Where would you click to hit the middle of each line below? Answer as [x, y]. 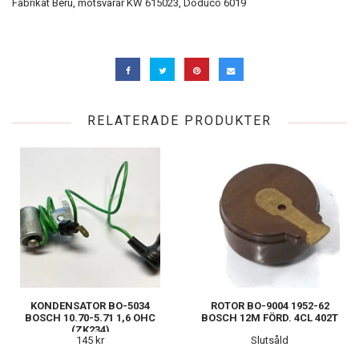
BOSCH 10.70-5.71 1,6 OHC [90, 317]
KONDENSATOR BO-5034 [90, 305]
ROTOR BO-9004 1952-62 [270, 305]
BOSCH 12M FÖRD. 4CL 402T [270, 317]
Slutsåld [270, 340]
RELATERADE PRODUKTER [179, 120]
